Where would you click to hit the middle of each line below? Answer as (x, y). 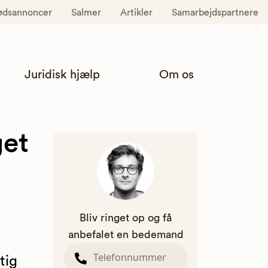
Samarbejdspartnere (215, 13)
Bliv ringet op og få (126, 218)
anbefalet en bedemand (126, 235)
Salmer (86, 13)
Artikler (136, 13)
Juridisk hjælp (62, 75)
